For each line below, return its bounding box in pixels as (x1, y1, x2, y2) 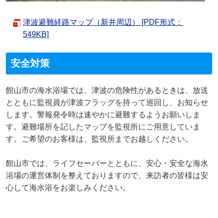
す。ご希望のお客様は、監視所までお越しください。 (6, 134, 193, 143)
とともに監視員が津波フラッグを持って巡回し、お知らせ (6, 98, 208, 107)
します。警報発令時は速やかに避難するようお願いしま (6, 110, 200, 119)
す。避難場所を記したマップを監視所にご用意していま (6, 122, 200, 131)
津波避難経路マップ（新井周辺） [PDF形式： (23, 18, 183, 26)
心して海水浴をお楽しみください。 (6, 183, 130, 192)
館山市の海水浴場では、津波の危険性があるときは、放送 (6, 86, 208, 94)
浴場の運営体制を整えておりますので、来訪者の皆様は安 (6, 171, 208, 180)
